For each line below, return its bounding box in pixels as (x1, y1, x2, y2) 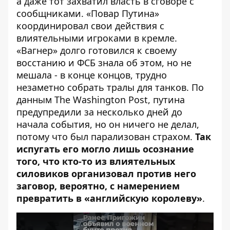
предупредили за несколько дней (16, 106, 169, 119)
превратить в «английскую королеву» (16, 192, 202, 205)
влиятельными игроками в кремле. (16, 32, 177, 45)
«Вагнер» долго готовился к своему (16, 44, 177, 57)
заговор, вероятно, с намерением (16, 180, 180, 193)
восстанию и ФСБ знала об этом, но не (16, 56, 191, 69)
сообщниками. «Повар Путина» (16, 7, 159, 20)
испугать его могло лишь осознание (16, 143, 194, 156)
